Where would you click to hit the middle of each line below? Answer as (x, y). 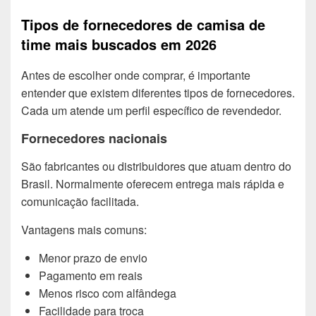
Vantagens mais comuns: (84, 230)
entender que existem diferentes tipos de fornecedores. (158, 92)
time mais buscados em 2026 (119, 44)
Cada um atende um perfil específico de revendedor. (151, 110)
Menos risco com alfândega (108, 293)
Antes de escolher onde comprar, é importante (136, 75)
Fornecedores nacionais (94, 138)
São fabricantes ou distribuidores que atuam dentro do (156, 166)
